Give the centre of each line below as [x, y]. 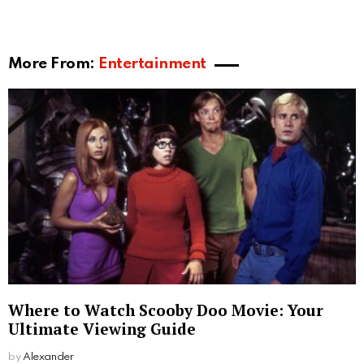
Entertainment [152, 64]
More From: [54, 64]
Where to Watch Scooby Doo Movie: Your [166, 310]
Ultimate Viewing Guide [102, 329]
